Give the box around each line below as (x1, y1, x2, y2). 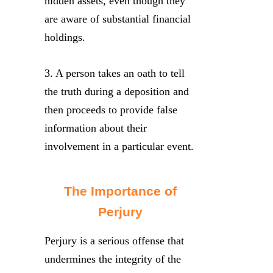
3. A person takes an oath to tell (44, 66, 185, 79)
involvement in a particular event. (44, 140, 194, 152)
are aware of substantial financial (44, 12, 191, 25)
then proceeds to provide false (44, 103, 177, 116)
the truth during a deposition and (44, 85, 189, 97)
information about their (44, 121, 147, 134)
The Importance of (64, 184, 177, 198)
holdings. (44, 30, 85, 43)
